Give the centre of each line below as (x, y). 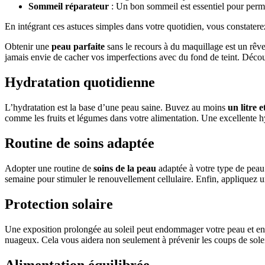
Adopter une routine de (49, 169)
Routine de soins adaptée (80, 143)
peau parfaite (78, 47)
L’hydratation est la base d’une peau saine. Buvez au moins (116, 108)
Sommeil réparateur (69, 7)
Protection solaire (59, 204)
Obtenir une (28, 47)
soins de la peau (125, 169)
